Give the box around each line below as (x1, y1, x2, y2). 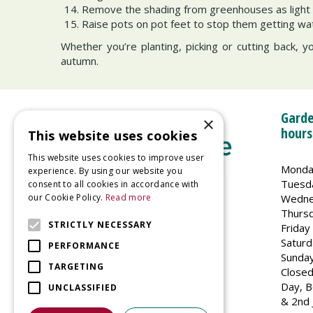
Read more (105, 191, 152, 203)
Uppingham (71, 232, 126, 247)
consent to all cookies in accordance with (28, 178, 199, 190)
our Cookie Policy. (28, 191, 105, 203)
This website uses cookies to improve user (28, 152, 205, 163)
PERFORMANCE (48, 240, 120, 252)
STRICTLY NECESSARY (48, 219, 152, 231)
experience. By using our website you (28, 165, 182, 177)
